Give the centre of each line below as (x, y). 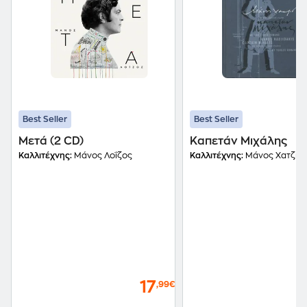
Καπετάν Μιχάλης (238, 141)
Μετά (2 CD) (51, 141)
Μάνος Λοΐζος (102, 156)
